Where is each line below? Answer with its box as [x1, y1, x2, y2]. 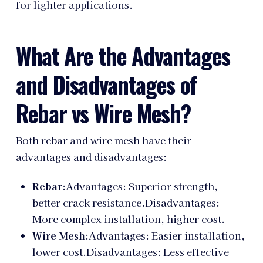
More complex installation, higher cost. [32, 211, 225, 226]
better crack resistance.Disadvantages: [32, 195, 220, 210]
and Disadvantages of [15, 67, 197, 101]
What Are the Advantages [15, 38, 230, 72]
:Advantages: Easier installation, [85, 228, 245, 242]
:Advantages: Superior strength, [62, 178, 218, 193]
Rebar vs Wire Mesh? [15, 96, 191, 130]
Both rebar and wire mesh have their [15, 133, 191, 147]
